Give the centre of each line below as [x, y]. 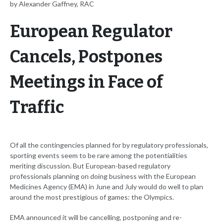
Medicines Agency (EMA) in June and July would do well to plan [107, 187]
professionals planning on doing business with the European [103, 176]
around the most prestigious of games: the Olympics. [92, 197]
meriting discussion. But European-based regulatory [90, 166]
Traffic [37, 108]
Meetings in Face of [86, 82]
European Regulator [91, 32]
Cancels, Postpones [86, 57]
